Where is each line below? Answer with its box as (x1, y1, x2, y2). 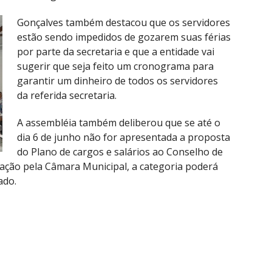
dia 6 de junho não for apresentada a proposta (17, 130, 230, 144)
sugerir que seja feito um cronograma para (17, 59, 214, 73)
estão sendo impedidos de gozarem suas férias (17, 30, 231, 44)
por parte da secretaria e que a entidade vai (17, 44, 214, 58)
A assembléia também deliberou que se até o (17, 115, 220, 129)
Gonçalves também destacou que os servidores (17, 15, 230, 29)
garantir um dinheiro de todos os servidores (17, 73, 218, 87)
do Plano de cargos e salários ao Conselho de (17, 144, 223, 158)
